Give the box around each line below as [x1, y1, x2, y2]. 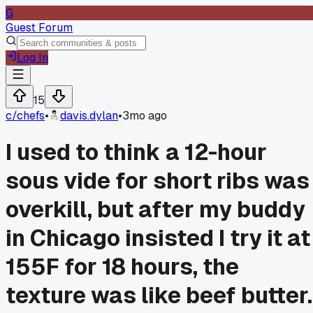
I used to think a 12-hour [6, 138, 267, 167]
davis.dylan [60, 108, 118, 123]
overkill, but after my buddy [6, 195, 305, 224]
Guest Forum [6, 20, 73, 35]
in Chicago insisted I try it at [6, 224, 310, 253]
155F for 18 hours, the [6, 252, 239, 282]
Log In [17, 50, 48, 65]
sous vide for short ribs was [6, 166, 310, 196]
